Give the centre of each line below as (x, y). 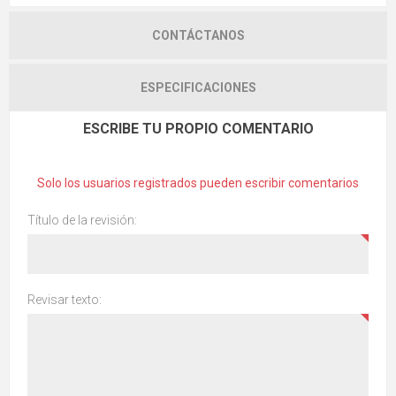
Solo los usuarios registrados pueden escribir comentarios (198, 183)
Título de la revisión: (82, 221)
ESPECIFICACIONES (198, 88)
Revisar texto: (65, 300)
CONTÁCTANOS (198, 36)
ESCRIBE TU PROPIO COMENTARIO (198, 129)
